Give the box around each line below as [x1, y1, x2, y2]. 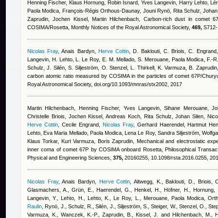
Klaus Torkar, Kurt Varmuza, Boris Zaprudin [27, 138, 133, 144]
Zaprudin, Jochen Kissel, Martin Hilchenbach [27, 16, 139, 22]
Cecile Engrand [61, 122, 99, 127]
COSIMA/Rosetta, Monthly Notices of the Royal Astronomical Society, [27, 24, 192, 30]
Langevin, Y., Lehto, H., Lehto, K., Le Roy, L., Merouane [27, 195, 167, 201]
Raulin [27, 203, 42, 209]
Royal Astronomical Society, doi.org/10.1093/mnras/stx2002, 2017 [27, 81, 182, 87]
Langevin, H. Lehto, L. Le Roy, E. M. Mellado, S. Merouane [27, 56, 168, 62]
